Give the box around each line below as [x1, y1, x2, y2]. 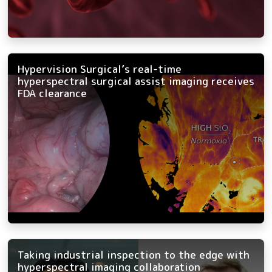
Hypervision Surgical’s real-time [18, 62, 182, 76]
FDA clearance [18, 86, 87, 101]
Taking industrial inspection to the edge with [18, 248, 250, 262]
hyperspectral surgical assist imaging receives [18, 74, 254, 89]
